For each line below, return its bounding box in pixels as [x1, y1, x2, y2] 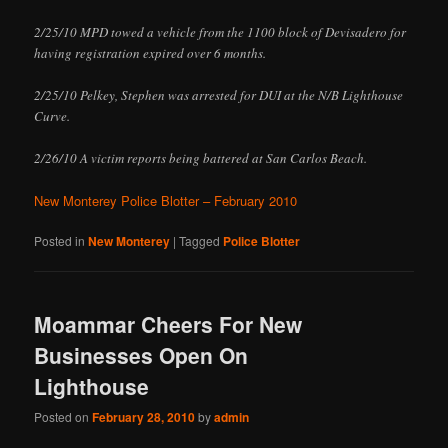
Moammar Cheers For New [34, 308, 303, 339]
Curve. [34, 106, 71, 125]
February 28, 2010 [92, 407, 196, 426]
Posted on [34, 407, 93, 425]
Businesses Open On [34, 339, 249, 370]
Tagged [179, 232, 221, 250]
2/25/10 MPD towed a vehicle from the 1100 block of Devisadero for [34, 22, 407, 41]
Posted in [34, 232, 86, 250]
